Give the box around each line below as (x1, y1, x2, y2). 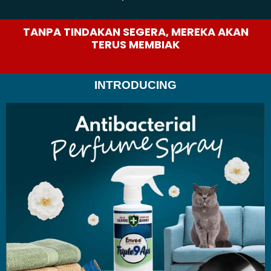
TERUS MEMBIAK (91, 37, 180, 52)
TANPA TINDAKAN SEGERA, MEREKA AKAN (22, 24, 249, 39)
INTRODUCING (94, 79, 177, 91)
